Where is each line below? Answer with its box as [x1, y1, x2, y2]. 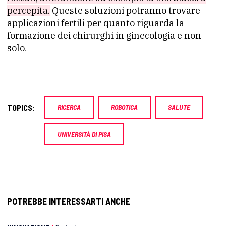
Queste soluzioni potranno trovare [50, 4, 200, 16]
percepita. [7, 4, 50, 16]
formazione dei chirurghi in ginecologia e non [7, 29, 201, 41]
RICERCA [58, 102, 81, 111]
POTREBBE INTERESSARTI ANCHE [7, 195, 130, 207]
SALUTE [168, 102, 190, 111]
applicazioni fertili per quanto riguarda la [7, 17, 184, 29]
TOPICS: [7, 102, 35, 112]
